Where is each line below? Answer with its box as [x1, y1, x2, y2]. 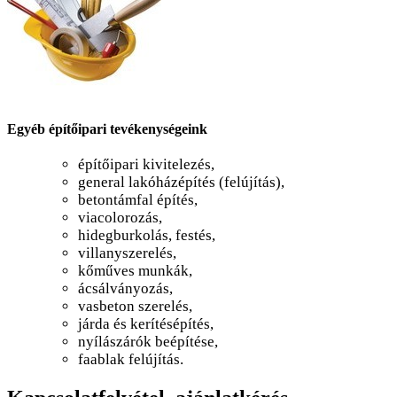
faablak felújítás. [78, 351, 183, 369]
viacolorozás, [78, 209, 162, 227]
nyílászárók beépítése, [78, 333, 218, 351]
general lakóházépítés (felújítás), [78, 174, 284, 191]
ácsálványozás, [78, 280, 173, 298]
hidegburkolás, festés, [78, 227, 215, 245]
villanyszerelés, [78, 245, 176, 262]
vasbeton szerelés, [78, 298, 192, 315]
